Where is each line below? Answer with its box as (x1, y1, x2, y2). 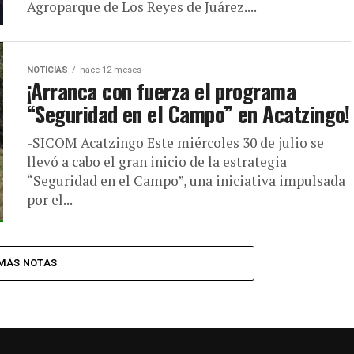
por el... (27, 190, 73, 209)
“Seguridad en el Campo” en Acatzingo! (27, 98, 350, 130)
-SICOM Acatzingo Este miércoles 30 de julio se (27, 134, 324, 153)
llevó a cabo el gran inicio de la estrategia (27, 153, 287, 171)
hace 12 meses (80, 65, 141, 76)
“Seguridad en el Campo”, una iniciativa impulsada (27, 171, 345, 190)
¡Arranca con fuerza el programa (27, 75, 296, 107)
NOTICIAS (27, 65, 68, 76)
